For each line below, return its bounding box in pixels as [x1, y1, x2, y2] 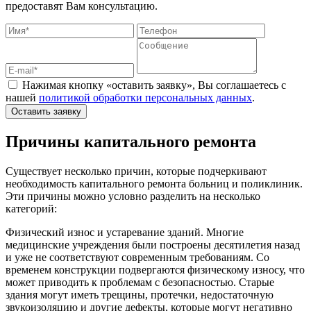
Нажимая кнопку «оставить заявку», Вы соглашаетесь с [22, 78, 286, 91]
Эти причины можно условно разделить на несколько [6, 190, 260, 202]
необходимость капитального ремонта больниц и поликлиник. [6, 177, 303, 190]
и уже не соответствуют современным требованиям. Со [6, 251, 269, 263]
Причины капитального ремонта [6, 132, 256, 151]
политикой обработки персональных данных [39, 91, 252, 103]
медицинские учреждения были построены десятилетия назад [6, 238, 300, 251]
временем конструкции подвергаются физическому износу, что [6, 263, 305, 276]
